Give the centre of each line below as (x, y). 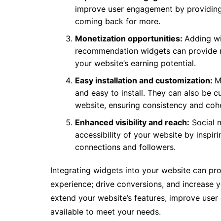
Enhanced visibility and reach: (132, 122)
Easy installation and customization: (145, 80)
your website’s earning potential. (135, 63)
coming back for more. (118, 21)
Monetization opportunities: (130, 38)
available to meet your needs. (106, 212)
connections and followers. (125, 147)
